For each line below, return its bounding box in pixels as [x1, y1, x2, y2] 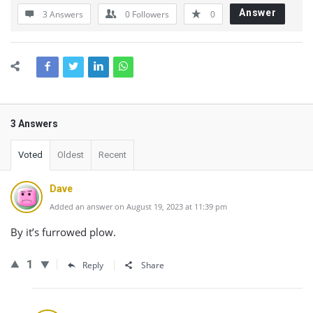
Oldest [57, 150, 84, 160]
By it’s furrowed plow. [10, 225, 116, 239]
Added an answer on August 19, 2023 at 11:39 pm [50, 201, 227, 212]
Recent [99, 150, 126, 160]
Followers [132, 8, 169, 20]
